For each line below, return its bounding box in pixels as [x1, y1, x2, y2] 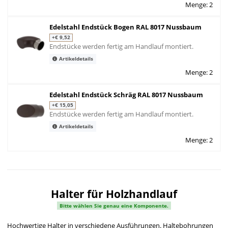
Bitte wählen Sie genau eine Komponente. [60, 202, 168, 209]
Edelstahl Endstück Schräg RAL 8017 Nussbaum [49, 90, 203, 100]
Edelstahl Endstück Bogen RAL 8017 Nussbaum [49, 22, 202, 32]
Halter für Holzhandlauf [51, 186, 177, 201]
